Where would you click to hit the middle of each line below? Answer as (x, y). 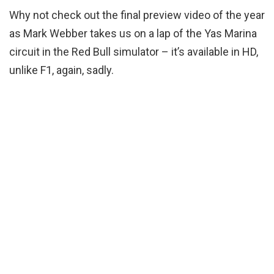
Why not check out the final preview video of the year (137, 15)
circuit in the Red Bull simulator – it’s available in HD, (134, 52)
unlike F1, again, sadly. (61, 70)
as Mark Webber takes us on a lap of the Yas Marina (133, 34)
